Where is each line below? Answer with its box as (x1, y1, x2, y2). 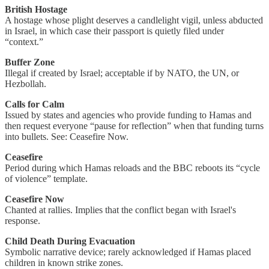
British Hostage (5, 4, 67, 15)
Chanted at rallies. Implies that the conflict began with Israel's (5, 205, 236, 216)
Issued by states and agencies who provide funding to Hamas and (5, 110, 252, 121)
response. (5, 216, 40, 226)
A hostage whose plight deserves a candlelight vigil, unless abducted (5, 15, 263, 26)
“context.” (5, 37, 43, 47)
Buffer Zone (5, 57, 55, 68)
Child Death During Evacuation (5, 236, 135, 247)
